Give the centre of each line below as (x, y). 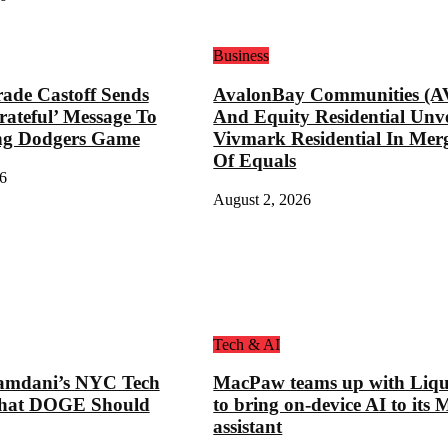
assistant (248, 427)
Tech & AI (247, 344)
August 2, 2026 (262, 199)
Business (241, 56)
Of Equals (255, 161)
